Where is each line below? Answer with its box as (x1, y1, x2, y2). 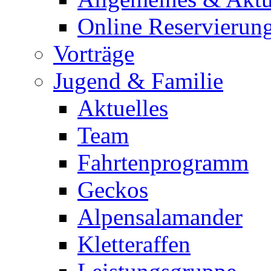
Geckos (77, 177, 148, 203)
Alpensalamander (77, 204, 243, 230)
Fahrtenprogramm (77, 149, 249, 175)
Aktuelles (77, 95, 168, 121)
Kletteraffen (77, 231, 191, 257)
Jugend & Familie (53, 68, 223, 94)
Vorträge (53, 41, 134, 67)
